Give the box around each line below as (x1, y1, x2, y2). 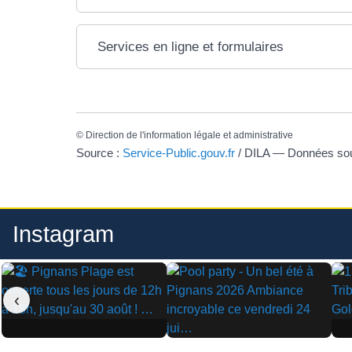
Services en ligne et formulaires (97, 39, 284, 55)
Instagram (13, 221, 114, 247)
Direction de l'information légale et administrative (86, 130, 293, 141)
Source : (76, 145, 123, 159)
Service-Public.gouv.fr (123, 145, 235, 159)
